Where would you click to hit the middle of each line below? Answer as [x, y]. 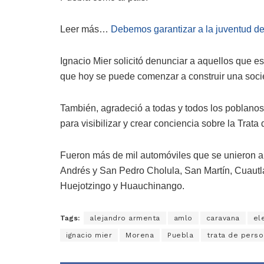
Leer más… [85, 29]
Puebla [180, 235]
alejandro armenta [125, 218]
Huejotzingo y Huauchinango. [122, 186]
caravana [223, 218]
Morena [140, 235]
